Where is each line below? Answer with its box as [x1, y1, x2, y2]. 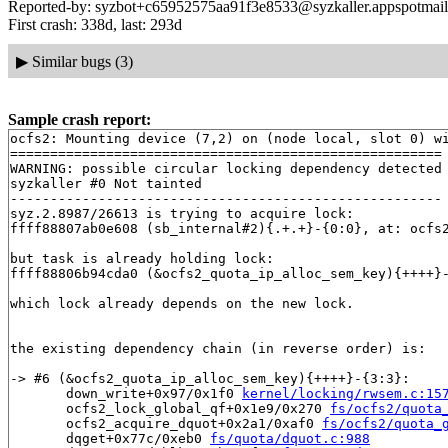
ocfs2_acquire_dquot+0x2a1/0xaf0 [10, 416, 322, 432]
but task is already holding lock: [10, 251, 274, 267]
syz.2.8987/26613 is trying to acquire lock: [10, 206, 354, 222]
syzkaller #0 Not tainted [10, 176, 202, 192]
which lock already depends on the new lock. [10, 296, 354, 312]
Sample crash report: [8, 111, 151, 129]
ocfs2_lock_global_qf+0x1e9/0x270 [10, 401, 330, 417]
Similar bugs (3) [31, 52, 133, 70]
